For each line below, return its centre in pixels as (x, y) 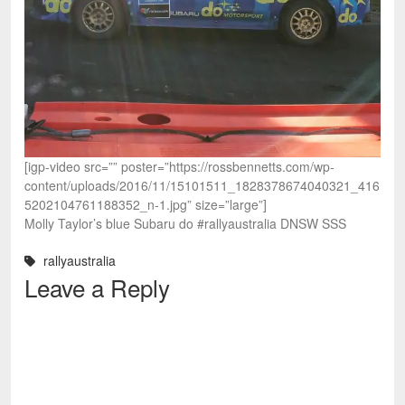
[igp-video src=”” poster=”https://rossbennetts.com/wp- (179, 166)
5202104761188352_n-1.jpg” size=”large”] (146, 204)
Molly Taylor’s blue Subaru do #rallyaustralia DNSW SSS (185, 223)
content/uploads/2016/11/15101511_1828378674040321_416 (202, 185)
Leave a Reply (97, 287)
